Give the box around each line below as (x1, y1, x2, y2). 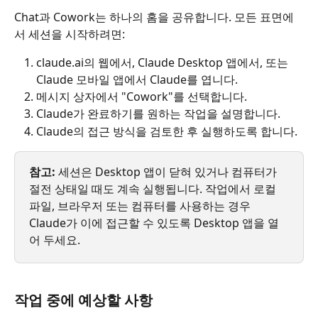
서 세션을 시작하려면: (14, 26, 125, 42)
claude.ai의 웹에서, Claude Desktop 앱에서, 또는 (36, 54, 291, 70)
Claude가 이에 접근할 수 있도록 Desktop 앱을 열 (29, 215, 279, 231)
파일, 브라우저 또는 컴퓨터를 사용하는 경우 (29, 198, 253, 214)
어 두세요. (29, 232, 80, 248)
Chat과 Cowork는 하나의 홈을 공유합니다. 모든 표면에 (14, 9, 294, 25)
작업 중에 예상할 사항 (14, 294, 153, 309)
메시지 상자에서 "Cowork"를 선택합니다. (36, 88, 247, 104)
